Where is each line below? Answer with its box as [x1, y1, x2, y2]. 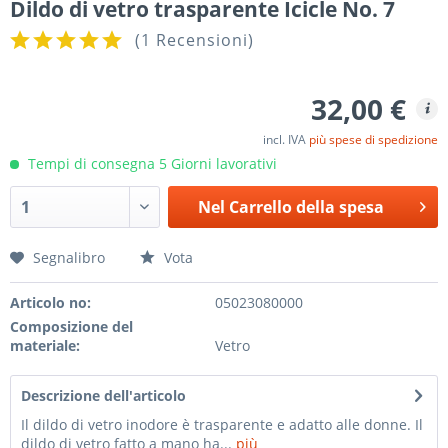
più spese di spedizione [309, 131, 438, 148]
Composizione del [10, 317, 133, 336]
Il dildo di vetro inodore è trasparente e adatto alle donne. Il [21, 415, 423, 434]
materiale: [10, 336, 80, 355]
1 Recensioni [141, 29, 248, 51]
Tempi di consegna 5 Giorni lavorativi [24, 154, 277, 173]
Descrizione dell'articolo [21, 386, 186, 405]
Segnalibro [33, 248, 105, 267]
